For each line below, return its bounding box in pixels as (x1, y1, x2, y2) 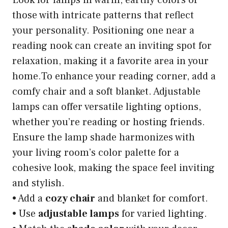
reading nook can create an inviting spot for (12, 39, 212, 52)
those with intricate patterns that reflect (12, 8, 194, 22)
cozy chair (45, 191, 95, 205)
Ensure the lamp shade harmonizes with (12, 130, 195, 144)
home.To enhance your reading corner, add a (12, 69, 216, 83)
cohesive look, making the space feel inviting (12, 161, 215, 175)
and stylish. (12, 176, 65, 190)
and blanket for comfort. (95, 191, 208, 205)
